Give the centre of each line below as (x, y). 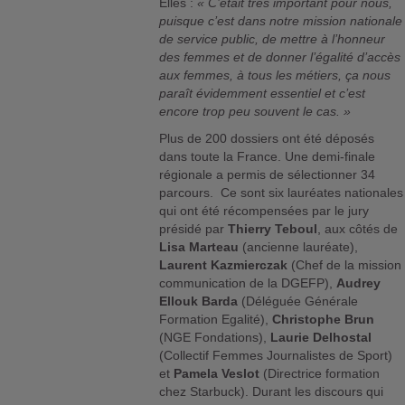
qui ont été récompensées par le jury (264, 211)
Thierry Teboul (273, 229)
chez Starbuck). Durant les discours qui (272, 392)
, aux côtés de (358, 229)
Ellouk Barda (199, 301)
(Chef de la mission (345, 265)
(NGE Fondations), (215, 338)
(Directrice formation (320, 374)
